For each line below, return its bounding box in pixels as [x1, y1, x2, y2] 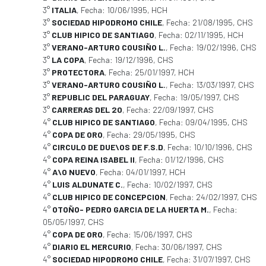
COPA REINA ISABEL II [52, 154, 135, 164]
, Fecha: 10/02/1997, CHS [123, 179, 213, 189]
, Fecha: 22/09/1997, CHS [122, 104, 214, 115]
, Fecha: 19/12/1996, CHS [84, 55, 173, 65]
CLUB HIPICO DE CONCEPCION [52, 192, 166, 202]
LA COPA [52, 55, 84, 65]
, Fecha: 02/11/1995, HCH [154, 30, 243, 40]
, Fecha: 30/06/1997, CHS [131, 242, 222, 252]
